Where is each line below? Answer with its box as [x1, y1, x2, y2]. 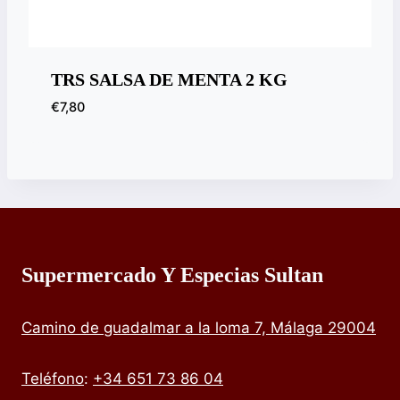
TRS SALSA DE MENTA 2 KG [50, 70, 287, 90]
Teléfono [21, 370, 84, 388]
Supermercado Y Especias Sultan [21, 263, 323, 287]
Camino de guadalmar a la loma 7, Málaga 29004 [21, 319, 376, 337]
